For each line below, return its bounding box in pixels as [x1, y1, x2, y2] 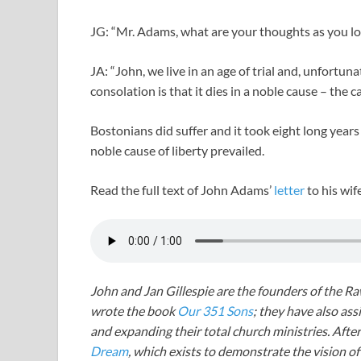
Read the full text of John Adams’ [90, 182, 274, 198]
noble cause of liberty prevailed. [90, 143, 264, 159]
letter [274, 182, 307, 198]
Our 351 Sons [175, 303, 253, 319]
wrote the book [90, 303, 175, 319]
